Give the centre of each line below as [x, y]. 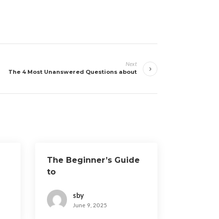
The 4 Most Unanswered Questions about [73, 72]
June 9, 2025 [90, 205]
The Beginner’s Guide [93, 160]
